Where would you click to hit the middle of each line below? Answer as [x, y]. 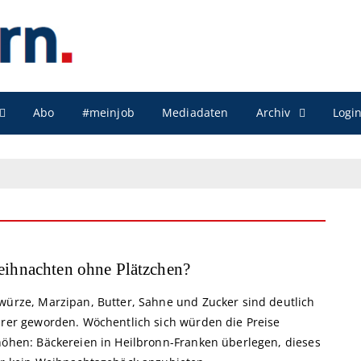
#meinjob [108, 113]
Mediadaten [195, 113]
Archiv [273, 112]
